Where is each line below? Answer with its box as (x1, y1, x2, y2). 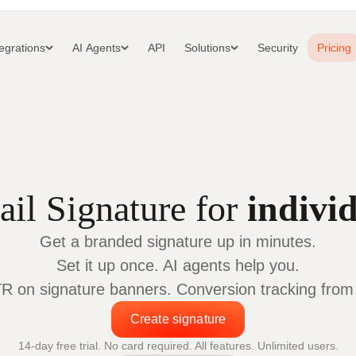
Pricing (316, 41, 351, 55)
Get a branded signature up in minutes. (40, 232, 316, 250)
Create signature (130, 311, 226, 326)
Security (257, 41, 298, 55)
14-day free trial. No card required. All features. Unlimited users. (17, 339, 339, 352)
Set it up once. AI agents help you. (56, 256, 300, 274)
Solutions (184, 41, 230, 55)
